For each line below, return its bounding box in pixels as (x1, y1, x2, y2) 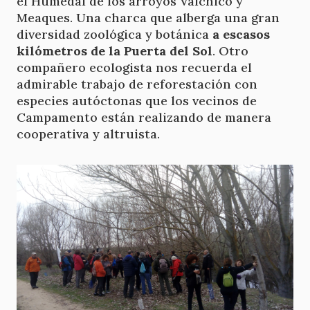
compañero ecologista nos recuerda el (17, 59, 252, 75)
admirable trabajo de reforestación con (17, 75, 257, 92)
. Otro (212, 42, 248, 59)
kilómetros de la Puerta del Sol (17, 42, 212, 59)
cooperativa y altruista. (17, 125, 160, 142)
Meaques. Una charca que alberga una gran (17, 9, 280, 26)
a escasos (212, 26, 270, 42)
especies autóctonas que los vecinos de (17, 92, 257, 109)
